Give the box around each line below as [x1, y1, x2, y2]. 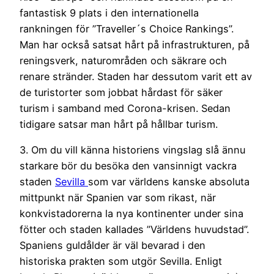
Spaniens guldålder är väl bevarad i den [20, 239, 206, 251]
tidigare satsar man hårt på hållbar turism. [20, 117, 218, 130]
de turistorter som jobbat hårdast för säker [20, 86, 223, 98]
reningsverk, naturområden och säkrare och [20, 54, 227, 67]
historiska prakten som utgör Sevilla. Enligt [20, 254, 222, 267]
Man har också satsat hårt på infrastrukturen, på [20, 38, 250, 51]
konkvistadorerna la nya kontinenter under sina [20, 207, 243, 220]
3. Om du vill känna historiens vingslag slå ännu [20, 143, 245, 156]
